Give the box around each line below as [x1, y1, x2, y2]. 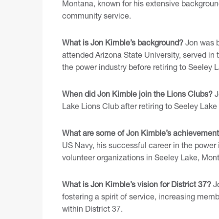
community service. [62, 11, 131, 21]
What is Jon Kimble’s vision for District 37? [62, 179, 211, 189]
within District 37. [62, 204, 123, 214]
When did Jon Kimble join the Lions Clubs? [62, 89, 213, 99]
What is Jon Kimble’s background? [62, 38, 183, 47]
